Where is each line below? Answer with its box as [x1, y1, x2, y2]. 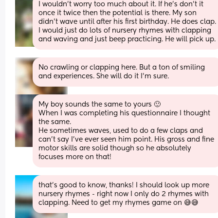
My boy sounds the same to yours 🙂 [38, 101, 161, 108]
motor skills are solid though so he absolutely [38, 145, 192, 152]
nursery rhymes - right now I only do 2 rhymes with [38, 190, 209, 198]
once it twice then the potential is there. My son [38, 9, 197, 17]
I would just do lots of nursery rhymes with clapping [38, 27, 212, 34]
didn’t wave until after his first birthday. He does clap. [38, 18, 217, 25]
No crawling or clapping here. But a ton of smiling [38, 64, 205, 71]
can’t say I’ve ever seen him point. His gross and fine [38, 136, 215, 143]
